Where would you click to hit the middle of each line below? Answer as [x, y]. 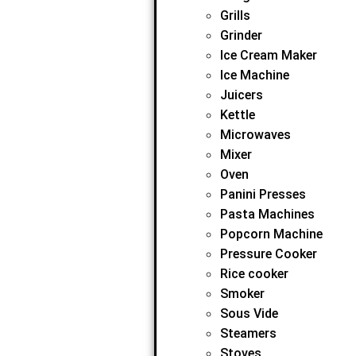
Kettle [237, 115]
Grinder [241, 35]
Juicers [241, 95]
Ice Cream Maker [268, 55]
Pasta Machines [267, 214]
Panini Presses [263, 194]
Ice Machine [254, 75]
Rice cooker [254, 274]
